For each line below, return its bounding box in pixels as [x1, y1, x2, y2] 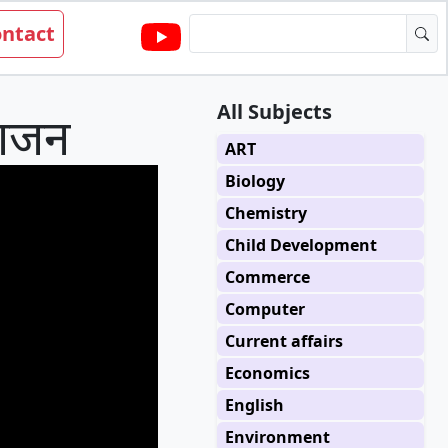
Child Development [224, 234, 377, 256]
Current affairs [224, 330, 343, 352]
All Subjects [216, 98, 332, 125]
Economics [224, 362, 310, 384]
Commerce [224, 266, 310, 288]
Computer [224, 298, 305, 320]
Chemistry [224, 202, 307, 224]
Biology [224, 170, 285, 192]
